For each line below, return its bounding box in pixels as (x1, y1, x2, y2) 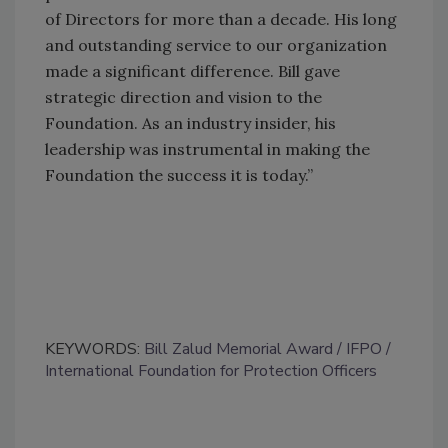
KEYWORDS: (45, 337, 144, 360)
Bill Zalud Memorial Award (144, 337, 333, 360)
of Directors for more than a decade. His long (45, 8, 397, 29)
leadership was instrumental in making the (45, 138, 370, 159)
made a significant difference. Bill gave (45, 60, 340, 81)
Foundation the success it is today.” (45, 164, 313, 185)
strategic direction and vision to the (45, 86, 322, 107)
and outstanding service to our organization (45, 34, 387, 55)
